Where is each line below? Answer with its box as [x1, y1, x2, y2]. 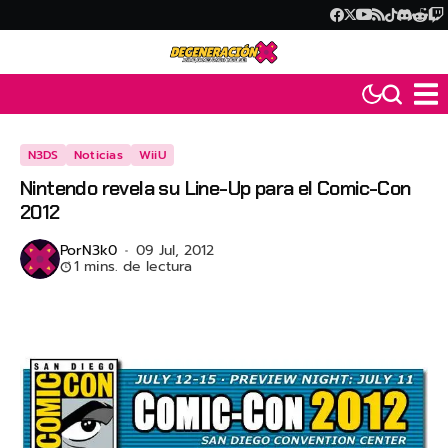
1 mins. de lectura [74, 256, 192, 278]
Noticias [73, 146, 123, 165]
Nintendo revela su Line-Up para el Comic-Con [20, 175, 411, 202]
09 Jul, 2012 [135, 240, 214, 262]
